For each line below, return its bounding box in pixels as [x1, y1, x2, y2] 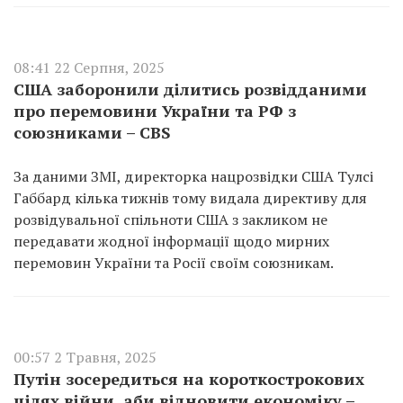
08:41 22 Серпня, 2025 [13, 58, 165, 77]
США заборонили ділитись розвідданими [13, 78, 367, 100]
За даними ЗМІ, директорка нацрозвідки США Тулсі [13, 166, 373, 186]
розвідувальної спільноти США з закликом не [13, 210, 327, 229]
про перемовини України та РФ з [13, 100, 296, 121]
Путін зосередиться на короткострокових [13, 368, 364, 390]
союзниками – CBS [13, 121, 171, 143]
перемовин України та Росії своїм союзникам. [13, 253, 334, 273]
